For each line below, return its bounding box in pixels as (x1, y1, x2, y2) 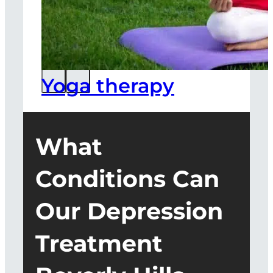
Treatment (35, 229, 163, 258)
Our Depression (35, 196, 223, 225)
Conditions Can (35, 164, 219, 193)
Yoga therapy (41, 73, 174, 97)
